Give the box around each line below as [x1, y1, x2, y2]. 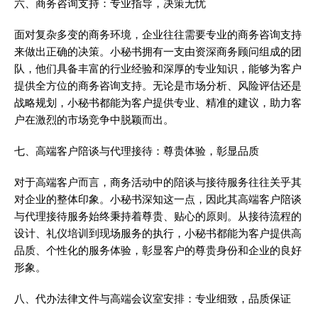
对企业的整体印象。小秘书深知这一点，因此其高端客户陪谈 [14, 193, 302, 206]
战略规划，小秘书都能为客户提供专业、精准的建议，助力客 [14, 97, 302, 109]
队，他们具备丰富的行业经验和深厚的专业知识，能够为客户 [14, 62, 302, 75]
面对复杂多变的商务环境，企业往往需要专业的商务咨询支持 [14, 28, 302, 41]
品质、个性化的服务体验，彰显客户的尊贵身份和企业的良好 [14, 244, 302, 257]
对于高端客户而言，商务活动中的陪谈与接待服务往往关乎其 [14, 176, 302, 189]
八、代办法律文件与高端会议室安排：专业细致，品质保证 [14, 292, 291, 305]
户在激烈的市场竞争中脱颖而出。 [14, 114, 174, 126]
